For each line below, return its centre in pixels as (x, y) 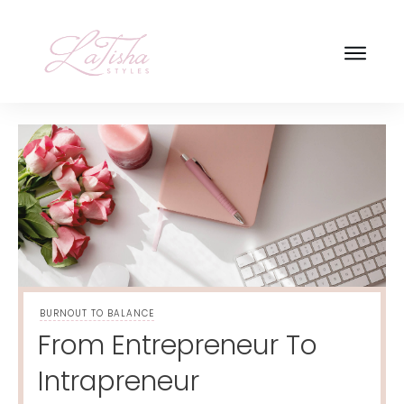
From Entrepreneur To (178, 346)
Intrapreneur (119, 382)
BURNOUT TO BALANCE (97, 314)
